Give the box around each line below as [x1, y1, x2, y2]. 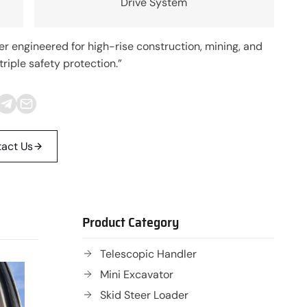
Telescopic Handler [100, 246, 197, 261]
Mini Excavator [100, 267, 173, 282]
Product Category [82, 210, 179, 233]
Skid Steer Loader [100, 287, 188, 302]
